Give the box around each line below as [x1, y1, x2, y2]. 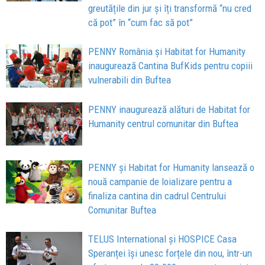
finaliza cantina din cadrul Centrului [88, 189, 227, 202]
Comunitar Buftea [88, 203, 157, 216]
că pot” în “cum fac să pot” [88, 17, 193, 29]
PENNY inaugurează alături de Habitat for [88, 104, 251, 116]
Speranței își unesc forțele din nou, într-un [88, 247, 253, 259]
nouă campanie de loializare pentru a [88, 175, 232, 188]
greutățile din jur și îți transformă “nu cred [88, 2, 252, 15]
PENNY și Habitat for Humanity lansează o [88, 161, 255, 173]
